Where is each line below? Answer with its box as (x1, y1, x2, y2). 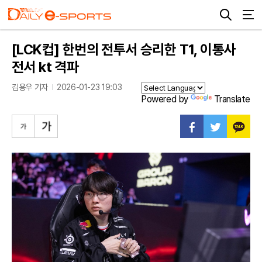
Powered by (140, 94, 191, 105)
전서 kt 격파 (12, 58, 79, 75)
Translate (213, 94, 250, 105)
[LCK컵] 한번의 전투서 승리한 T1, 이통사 (12, 41, 236, 58)
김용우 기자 (12, 82, 48, 92)
